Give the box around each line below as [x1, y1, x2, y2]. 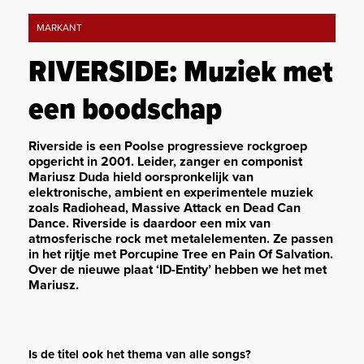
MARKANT [37, 22, 82, 34]
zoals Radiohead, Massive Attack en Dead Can [28, 200, 301, 217]
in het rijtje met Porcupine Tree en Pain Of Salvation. [28, 246, 333, 263]
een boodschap [28, 90, 222, 132]
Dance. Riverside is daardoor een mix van [28, 215, 271, 232]
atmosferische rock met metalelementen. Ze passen [28, 231, 333, 248]
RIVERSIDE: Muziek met [28, 53, 333, 94]
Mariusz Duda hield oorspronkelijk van [28, 169, 253, 186]
